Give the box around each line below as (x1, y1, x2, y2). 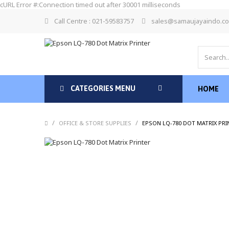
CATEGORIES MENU (69, 84, 135, 93)
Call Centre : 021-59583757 (54, 16, 134, 26)
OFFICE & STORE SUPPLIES (59, 119, 131, 127)
